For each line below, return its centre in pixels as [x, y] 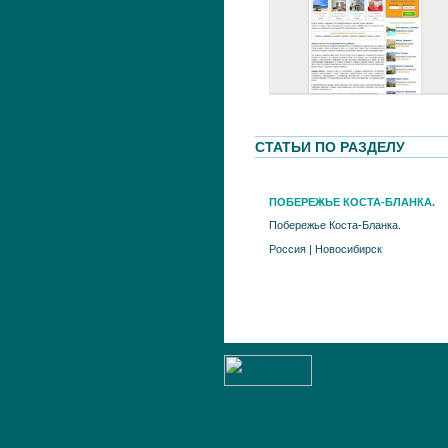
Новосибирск [348, 249]
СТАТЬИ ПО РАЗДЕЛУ [330, 147]
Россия [287, 249]
